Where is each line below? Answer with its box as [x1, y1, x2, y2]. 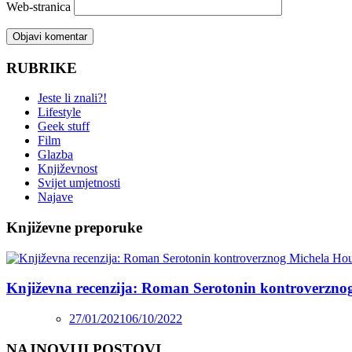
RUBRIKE [6, 59, 77, 76]
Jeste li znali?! [38, 91, 107, 105]
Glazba [38, 148, 73, 162]
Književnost [38, 162, 97, 176]
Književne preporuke [6, 218, 142, 236]
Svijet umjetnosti [38, 176, 120, 190]
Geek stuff [38, 119, 90, 134]
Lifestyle [38, 105, 81, 119]
